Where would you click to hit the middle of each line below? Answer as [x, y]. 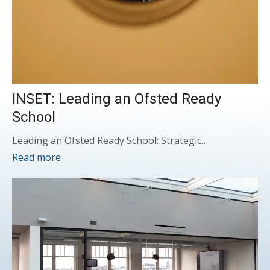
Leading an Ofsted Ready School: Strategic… [110, 141]
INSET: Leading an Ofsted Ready [117, 99]
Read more [36, 158]
